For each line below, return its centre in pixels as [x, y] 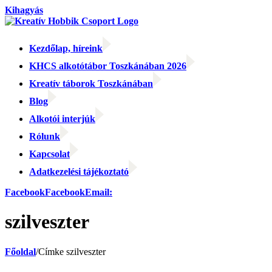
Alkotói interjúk [62, 119]
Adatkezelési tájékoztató [79, 172]
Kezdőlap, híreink [66, 48]
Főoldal [20, 251]
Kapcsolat [49, 154]
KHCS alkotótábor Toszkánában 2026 [108, 66]
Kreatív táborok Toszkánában [91, 83]
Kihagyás [24, 10]
